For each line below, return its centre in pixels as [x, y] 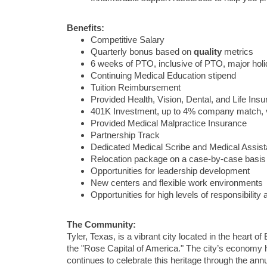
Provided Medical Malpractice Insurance [169, 123]
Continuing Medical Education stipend [163, 76]
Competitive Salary [128, 40]
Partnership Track [125, 135]
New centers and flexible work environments [177, 183]
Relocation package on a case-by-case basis [178, 159]
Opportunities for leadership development [170, 171]
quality [209, 52]
